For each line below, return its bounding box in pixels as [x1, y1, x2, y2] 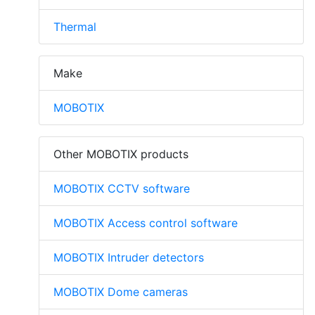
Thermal [53, 20, 96, 34]
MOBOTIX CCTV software [53, 181, 190, 196]
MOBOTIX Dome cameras [53, 285, 188, 300]
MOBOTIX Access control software [53, 216, 238, 231]
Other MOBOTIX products [53, 147, 188, 162]
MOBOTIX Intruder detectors [53, 250, 204, 265]
